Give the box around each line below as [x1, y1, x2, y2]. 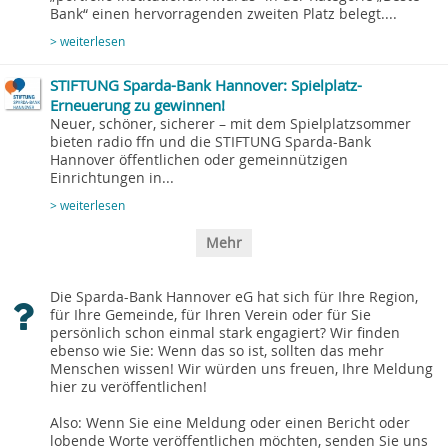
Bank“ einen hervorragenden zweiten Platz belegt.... [50, 4, 397, 23]
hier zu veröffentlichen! [50, 377, 207, 396]
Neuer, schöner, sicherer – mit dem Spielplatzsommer [50, 114, 411, 133]
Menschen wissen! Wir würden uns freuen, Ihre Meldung [50, 359, 433, 378]
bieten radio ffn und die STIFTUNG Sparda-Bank [50, 132, 371, 151]
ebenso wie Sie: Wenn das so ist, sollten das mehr [50, 341, 384, 360]
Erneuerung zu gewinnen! [50, 94, 225, 115]
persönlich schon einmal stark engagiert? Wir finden [50, 323, 400, 342]
